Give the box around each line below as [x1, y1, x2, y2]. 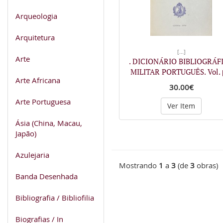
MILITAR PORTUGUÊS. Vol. [130, 67, 222, 77]
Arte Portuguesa [15, 96, 71, 107]
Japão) [15, 128, 36, 138]
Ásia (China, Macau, [15, 117, 82, 128]
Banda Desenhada [15, 171, 78, 181]
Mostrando [119, 160, 159, 170]
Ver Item [167, 101, 195, 111]
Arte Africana [15, 75, 60, 85]
